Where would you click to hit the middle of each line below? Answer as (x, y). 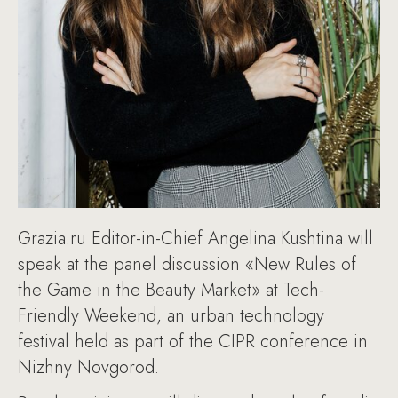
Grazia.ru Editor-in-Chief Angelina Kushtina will (195, 239)
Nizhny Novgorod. (88, 368)
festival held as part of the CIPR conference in (193, 342)
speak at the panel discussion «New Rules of (187, 265)
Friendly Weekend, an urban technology (171, 316)
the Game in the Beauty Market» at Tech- (171, 291)
